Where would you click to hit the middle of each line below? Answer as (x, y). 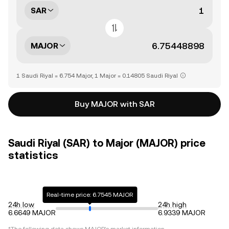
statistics (33, 155)
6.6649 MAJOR (32, 213)
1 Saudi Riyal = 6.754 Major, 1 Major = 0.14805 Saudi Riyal (97, 76)
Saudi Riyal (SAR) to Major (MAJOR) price (107, 143)
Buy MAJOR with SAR (114, 104)
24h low (21, 204)
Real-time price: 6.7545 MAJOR (90, 195)
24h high (172, 204)
